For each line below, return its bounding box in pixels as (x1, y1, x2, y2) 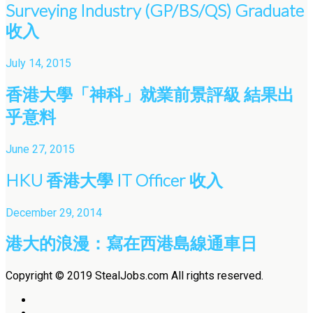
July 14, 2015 (6, 56, 71, 70)
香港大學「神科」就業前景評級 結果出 (6, 83, 294, 104)
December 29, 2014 (6, 205, 102, 219)
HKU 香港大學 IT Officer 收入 (6, 169, 223, 190)
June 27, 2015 (6, 142, 75, 156)
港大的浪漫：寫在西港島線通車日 (6, 233, 257, 254)
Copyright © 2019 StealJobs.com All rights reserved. (6, 269, 263, 283)
